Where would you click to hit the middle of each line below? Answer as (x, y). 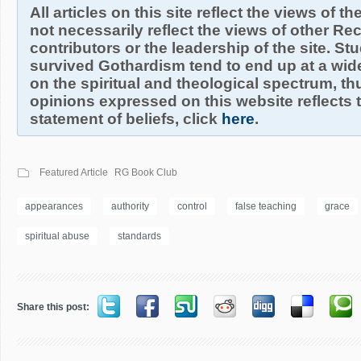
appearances (54, 206)
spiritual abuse (57, 236)
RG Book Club (146, 172)
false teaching (266, 206)
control (192, 206)
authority (130, 206)
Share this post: (53, 307)
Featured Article (74, 172)
